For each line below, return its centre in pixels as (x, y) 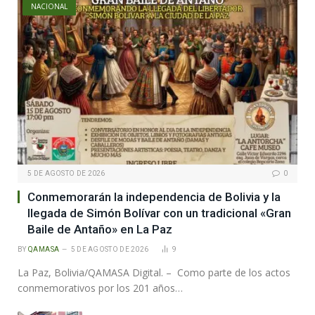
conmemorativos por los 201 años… (100, 288)
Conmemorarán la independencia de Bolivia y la (154, 197)
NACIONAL (49, 7)
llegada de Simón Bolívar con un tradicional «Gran (159, 213)
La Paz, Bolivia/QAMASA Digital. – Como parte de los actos (154, 273)
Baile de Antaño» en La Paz (100, 230)
